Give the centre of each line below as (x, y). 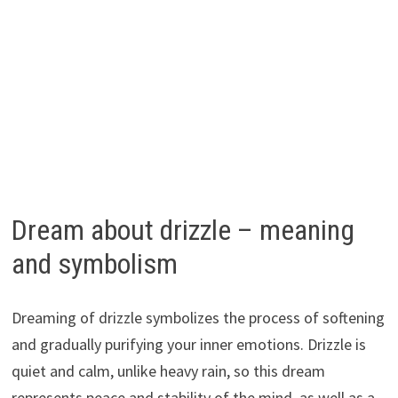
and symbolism (94, 264)
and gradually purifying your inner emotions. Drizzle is (188, 344)
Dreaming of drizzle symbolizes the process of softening (198, 317)
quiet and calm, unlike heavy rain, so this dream (168, 370)
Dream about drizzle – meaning (183, 231)
